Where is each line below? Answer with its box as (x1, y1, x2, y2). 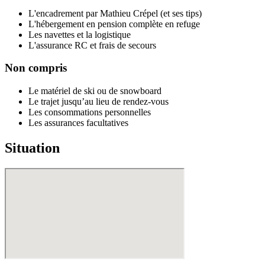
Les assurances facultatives (28, 118, 128, 128)
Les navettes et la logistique (28, 29, 131, 40)
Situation (5, 140, 60, 156)
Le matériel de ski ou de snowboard (28, 86, 161, 96)
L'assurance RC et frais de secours (28, 40, 156, 50)
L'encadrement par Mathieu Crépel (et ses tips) (28, 8, 202, 18)
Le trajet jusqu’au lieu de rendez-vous (28, 96, 169, 107)
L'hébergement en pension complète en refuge (28, 18, 200, 29)
